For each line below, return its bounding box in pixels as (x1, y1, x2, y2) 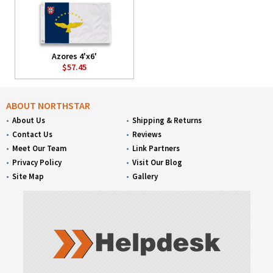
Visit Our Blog (132, 157, 183, 168)
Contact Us (12, 129, 52, 140)
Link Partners (132, 143, 180, 154)
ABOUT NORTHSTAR (6, 99, 90, 112)
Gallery (132, 171, 158, 182)
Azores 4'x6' (51, 50, 97, 62)
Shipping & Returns (132, 115, 202, 126)
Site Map (12, 171, 44, 182)
